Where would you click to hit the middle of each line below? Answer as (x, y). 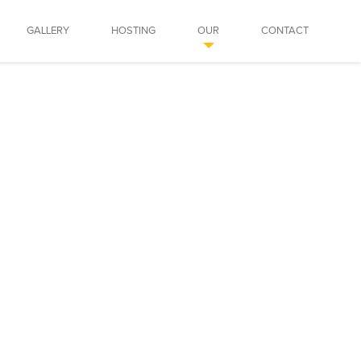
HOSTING (133, 31)
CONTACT (285, 31)
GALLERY (48, 31)
